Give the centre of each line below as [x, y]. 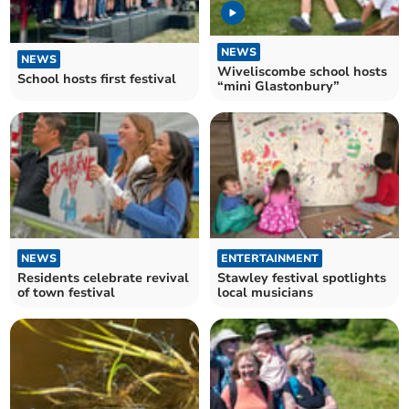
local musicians [265, 293]
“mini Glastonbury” [278, 86]
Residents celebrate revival [104, 278]
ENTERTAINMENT [270, 259]
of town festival [67, 293]
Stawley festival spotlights [302, 278]
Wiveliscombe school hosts [302, 71]
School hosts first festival [97, 79]
